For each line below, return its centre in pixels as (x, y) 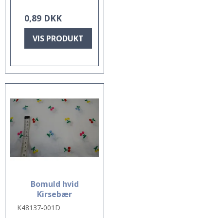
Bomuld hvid (54, 184)
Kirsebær (54, 194)
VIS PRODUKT (58, 38)
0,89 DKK (43, 18)
